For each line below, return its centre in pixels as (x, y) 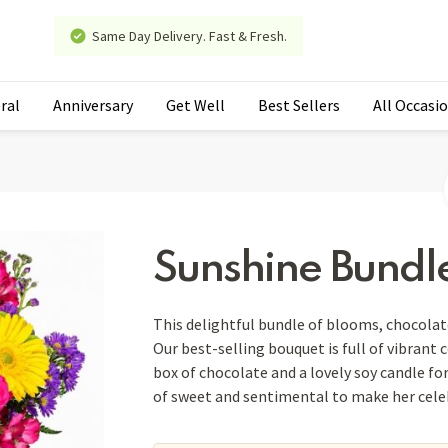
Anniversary (93, 105)
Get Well (195, 105)
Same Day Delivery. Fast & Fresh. (189, 35)
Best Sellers (299, 105)
